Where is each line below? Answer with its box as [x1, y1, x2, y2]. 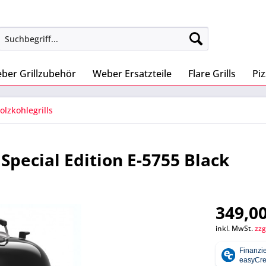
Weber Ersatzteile [93, 67, 172, 80]
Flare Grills [188, 67, 236, 80]
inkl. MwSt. [216, 223, 255, 233]
